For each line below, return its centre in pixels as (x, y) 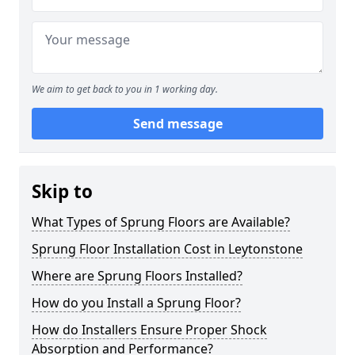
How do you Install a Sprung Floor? (136, 303)
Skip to (62, 191)
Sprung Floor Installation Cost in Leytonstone (167, 249)
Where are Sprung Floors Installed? (137, 276)
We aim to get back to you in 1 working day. (125, 89)
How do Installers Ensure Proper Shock (149, 330)
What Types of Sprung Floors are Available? (161, 222)
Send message (177, 124)
